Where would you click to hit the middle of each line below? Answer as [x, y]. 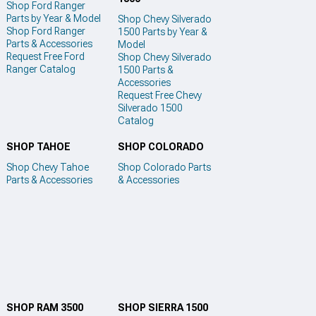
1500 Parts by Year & [162, 32]
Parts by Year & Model [54, 19]
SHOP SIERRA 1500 [163, 308]
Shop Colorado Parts [164, 167]
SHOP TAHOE [38, 146]
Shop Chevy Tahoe [48, 167]
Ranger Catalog [41, 69]
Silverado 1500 [150, 108]
